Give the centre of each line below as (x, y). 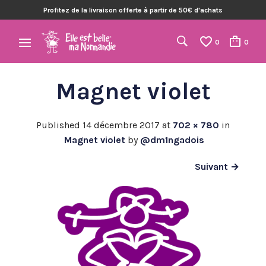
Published (59, 125)
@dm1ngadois (172, 140)
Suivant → (217, 166)
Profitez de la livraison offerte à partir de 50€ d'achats (133, 10)
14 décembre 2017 (121, 125)
